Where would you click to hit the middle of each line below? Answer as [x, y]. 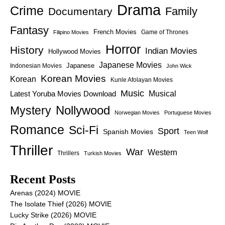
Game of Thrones [165, 32]
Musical [162, 94]
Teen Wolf [196, 132]
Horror [123, 49]
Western [162, 153]
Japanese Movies [130, 65]
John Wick [179, 66]
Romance [37, 130]
